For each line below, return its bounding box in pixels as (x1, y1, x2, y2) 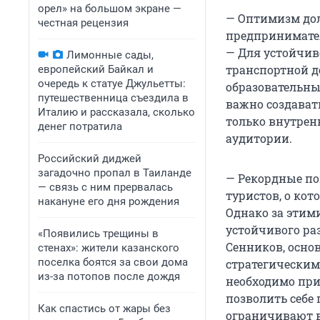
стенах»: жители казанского (38, 241, 179, 254)
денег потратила (38, 120, 122, 133)
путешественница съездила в (38, 91, 189, 104)
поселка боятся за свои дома (38, 256, 188, 269)
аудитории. (226, 131, 292, 146)
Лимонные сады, (66, 49, 154, 61)
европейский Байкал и (38, 63, 154, 76)
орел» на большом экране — (38, 2, 181, 15)
